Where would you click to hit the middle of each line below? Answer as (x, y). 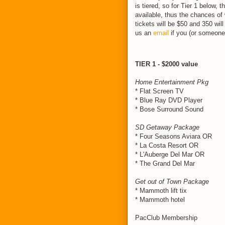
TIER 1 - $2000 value (166, 64)
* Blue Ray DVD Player (169, 100)
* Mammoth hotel (160, 200)
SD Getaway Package (167, 127)
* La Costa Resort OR (167, 145)
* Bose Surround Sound (169, 109)
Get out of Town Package (172, 182)
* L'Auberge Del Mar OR (170, 154)
